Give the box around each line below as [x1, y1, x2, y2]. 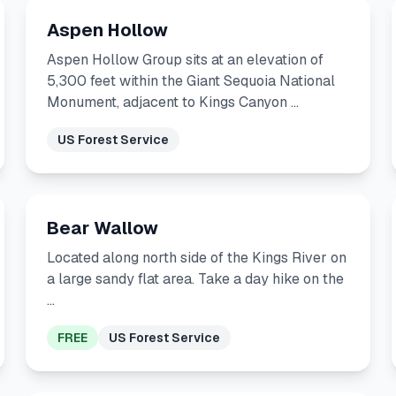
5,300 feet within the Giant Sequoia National [47, 72, 336, 90]
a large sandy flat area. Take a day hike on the [47, 270, 345, 288]
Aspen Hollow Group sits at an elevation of [47, 50, 324, 69]
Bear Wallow [47, 217, 159, 240]
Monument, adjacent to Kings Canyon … [47, 93, 300, 111]
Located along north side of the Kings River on [47, 248, 347, 267]
